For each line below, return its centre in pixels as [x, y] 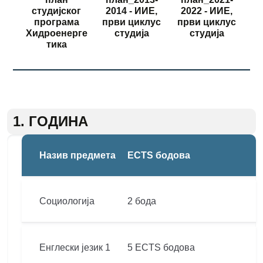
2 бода [142, 201]
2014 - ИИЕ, [131, 11]
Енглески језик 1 [75, 247]
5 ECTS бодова [161, 247]
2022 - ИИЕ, [207, 11]
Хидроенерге [56, 33]
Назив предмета [77, 155]
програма [56, 22]
